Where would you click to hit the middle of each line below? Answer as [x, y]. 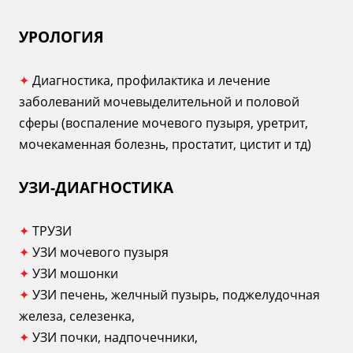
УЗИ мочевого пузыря [100, 253]
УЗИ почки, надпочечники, [115, 338]
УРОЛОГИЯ [61, 37]
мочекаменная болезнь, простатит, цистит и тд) [165, 145]
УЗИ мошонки [75, 274]
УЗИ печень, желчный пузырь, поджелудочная [176, 295]
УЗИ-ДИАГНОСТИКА [96, 188]
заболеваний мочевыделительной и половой [159, 102]
